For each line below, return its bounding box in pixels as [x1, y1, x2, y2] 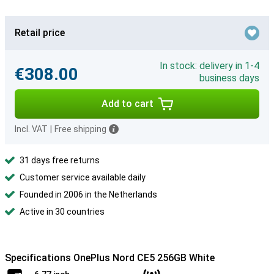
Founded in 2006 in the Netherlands [20, 190, 157, 199]
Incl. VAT [15, 124, 48, 134]
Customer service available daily [20, 172, 146, 182]
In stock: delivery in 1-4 [160, 60, 259, 72]
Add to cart [101, 98, 154, 109]
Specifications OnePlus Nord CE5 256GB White [5, 252, 215, 264]
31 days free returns [20, 155, 100, 165]
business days [199, 72, 259, 84]
